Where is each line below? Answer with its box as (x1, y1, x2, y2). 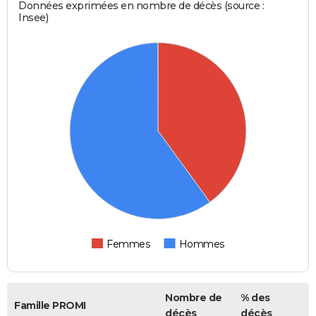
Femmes (107, 237, 150, 250)
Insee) (18, 11, 49, 24)
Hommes (178, 237, 224, 250)
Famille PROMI (14, 298, 86, 312)
